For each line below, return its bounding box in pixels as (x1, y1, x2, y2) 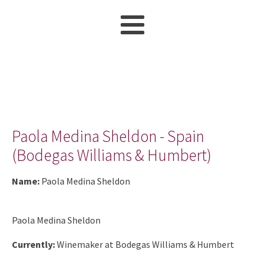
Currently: (12, 238, 57, 250)
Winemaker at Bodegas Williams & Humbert (57, 238, 234, 250)
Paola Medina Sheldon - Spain (12, 126, 204, 146)
